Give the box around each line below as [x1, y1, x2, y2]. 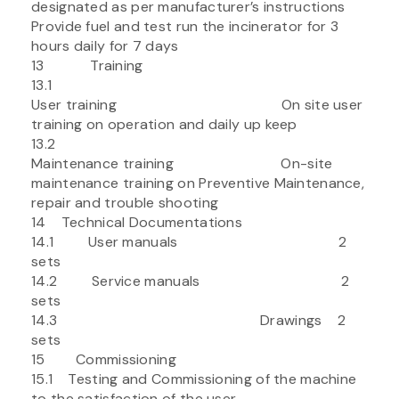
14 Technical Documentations [31, 212, 242, 232]
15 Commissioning [31, 349, 176, 369]
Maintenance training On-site [31, 153, 333, 173]
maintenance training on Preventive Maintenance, [31, 173, 365, 192]
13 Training [31, 55, 143, 75]
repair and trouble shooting [31, 192, 219, 212]
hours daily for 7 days [31, 36, 179, 55]
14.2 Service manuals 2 [31, 271, 350, 290]
